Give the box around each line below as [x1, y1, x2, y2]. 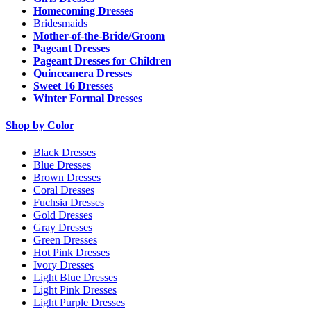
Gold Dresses [33, 209, 92, 221]
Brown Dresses [33, 171, 101, 184]
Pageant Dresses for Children [33, 54, 171, 67]
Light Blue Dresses [33, 271, 117, 284]
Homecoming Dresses [33, 4, 133, 17]
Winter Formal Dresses [33, 92, 142, 104]
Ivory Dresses [33, 259, 94, 271]
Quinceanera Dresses [33, 67, 132, 79]
